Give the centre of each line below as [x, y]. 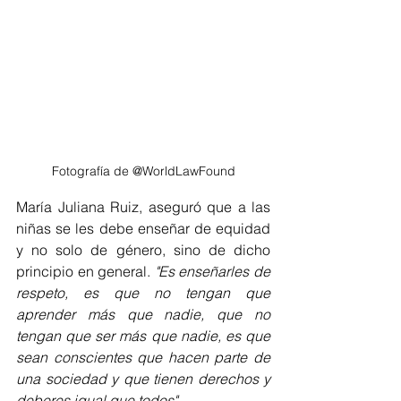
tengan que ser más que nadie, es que [143, 335]
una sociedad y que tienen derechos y [143, 378]
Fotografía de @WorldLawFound [143, 171]
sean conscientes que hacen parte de [143, 357]
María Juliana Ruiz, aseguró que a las [143, 206]
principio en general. [85, 271]
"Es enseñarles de [213, 271]
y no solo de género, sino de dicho [143, 249]
